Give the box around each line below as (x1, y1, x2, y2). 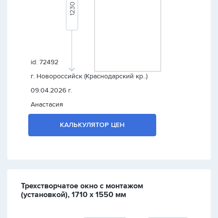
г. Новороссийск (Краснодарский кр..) (31, 72, 147, 80)
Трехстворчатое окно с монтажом (21, 181, 143, 191)
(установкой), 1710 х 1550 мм (21, 190, 126, 200)
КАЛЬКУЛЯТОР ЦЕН (60, 121, 125, 129)
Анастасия (31, 100, 63, 109)
